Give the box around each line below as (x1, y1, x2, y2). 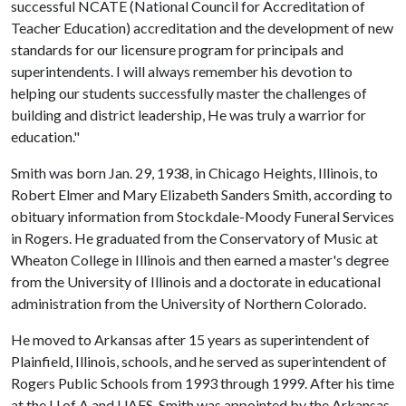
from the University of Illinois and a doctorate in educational (11, 273, 381, 290)
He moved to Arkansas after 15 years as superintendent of (11, 331, 370, 348)
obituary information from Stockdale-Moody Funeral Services (11, 208, 394, 225)
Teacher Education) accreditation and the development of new (11, 19, 393, 36)
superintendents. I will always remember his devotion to (11, 63, 353, 80)
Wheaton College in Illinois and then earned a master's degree (11, 251, 389, 268)
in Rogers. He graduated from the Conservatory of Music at (11, 229, 378, 246)
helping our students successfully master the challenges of (11, 84, 367, 101)
